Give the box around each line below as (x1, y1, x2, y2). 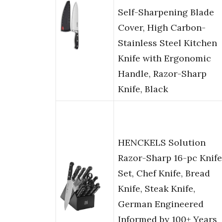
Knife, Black (118, 83, 168, 95)
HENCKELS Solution (118, 137, 206, 149)
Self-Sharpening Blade (118, 6, 214, 18)
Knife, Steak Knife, (118, 183, 195, 195)
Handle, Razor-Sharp (118, 68, 207, 80)
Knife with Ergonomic (118, 53, 211, 64)
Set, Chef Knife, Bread (118, 167, 210, 179)
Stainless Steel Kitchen (118, 37, 217, 49)
